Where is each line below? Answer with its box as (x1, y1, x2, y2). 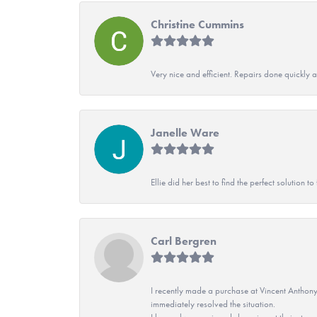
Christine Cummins (151, 16, 244, 32)
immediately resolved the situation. (151, 297, 275, 310)
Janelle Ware (151, 125, 219, 140)
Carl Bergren (151, 233, 217, 248)
